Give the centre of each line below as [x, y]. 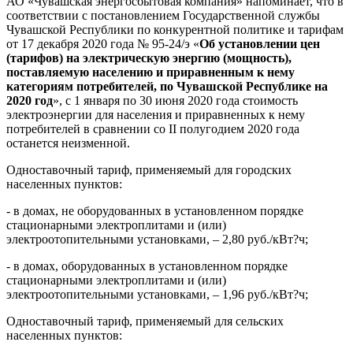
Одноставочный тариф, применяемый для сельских [145, 321]
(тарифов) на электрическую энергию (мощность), [149, 58]
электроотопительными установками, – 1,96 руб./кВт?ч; [157, 295]
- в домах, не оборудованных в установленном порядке [155, 211]
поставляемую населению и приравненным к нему [150, 72]
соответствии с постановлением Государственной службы [163, 16]
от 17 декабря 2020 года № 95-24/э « [103, 44]
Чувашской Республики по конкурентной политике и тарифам [175, 30]
